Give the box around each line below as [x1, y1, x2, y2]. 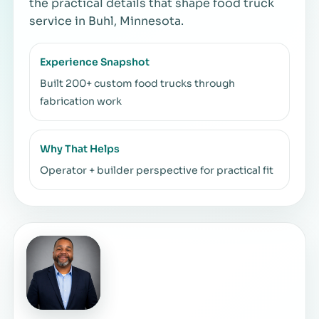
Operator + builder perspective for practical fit [40, 163, 273, 177]
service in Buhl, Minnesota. [29, 13, 184, 28]
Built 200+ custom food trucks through [40, 76, 235, 90]
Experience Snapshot [40, 55, 150, 68]
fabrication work [40, 94, 122, 108]
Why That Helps [40, 142, 120, 155]
